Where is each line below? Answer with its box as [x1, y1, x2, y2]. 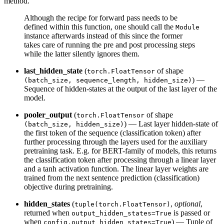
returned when [24, 208, 71, 217]
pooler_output [24, 110, 72, 119]
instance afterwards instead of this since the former [24, 31, 182, 40]
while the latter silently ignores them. [24, 49, 139, 58]
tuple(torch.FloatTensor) [74, 200, 170, 208]
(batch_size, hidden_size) [24, 120, 124, 128]
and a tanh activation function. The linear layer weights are [24, 164, 208, 173]
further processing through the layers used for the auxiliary [24, 137, 207, 146]
